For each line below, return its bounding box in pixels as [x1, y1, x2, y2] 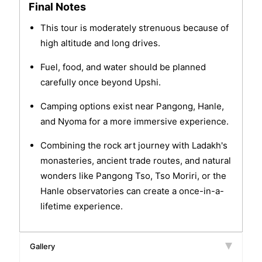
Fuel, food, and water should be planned [40, 61, 206, 73]
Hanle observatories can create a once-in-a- [40, 185, 224, 197]
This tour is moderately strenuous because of [40, 22, 229, 34]
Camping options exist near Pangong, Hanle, [40, 101, 224, 112]
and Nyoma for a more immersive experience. [40, 116, 229, 127]
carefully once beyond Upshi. [40, 77, 161, 88]
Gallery [29, 242, 55, 251]
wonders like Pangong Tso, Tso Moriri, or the [40, 170, 226, 182]
